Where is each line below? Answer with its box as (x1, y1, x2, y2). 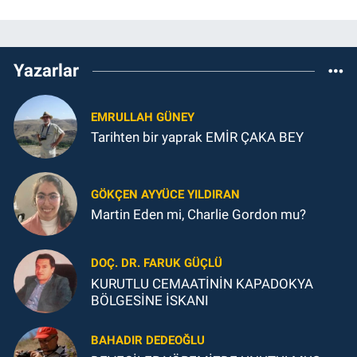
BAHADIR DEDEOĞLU (91, 333, 205, 348)
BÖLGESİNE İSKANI (91, 292, 209, 308)
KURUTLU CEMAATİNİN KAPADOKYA (91, 275, 313, 292)
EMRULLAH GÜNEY (91, 109, 194, 124)
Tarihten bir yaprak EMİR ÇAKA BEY (206, 129, 304, 146)
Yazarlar (14, 61, 79, 81)
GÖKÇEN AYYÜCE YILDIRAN (91, 186, 240, 202)
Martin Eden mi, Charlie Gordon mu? (91, 206, 306, 223)
